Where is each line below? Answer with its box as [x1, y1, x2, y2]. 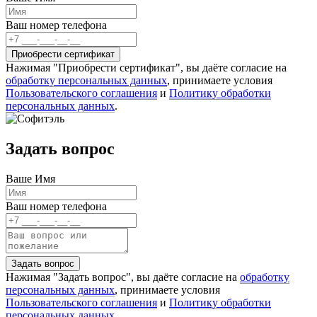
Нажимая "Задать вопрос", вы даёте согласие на [6, 270, 240, 283]
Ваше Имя [6, 172, 55, 185]
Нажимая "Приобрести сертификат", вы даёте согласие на [6, 61, 287, 74]
